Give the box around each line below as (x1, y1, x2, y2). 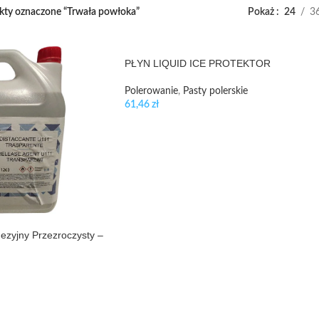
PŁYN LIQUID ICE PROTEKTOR (124, 58, 271, 70)
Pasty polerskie (182, 86, 248, 97)
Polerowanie (124, 86, 178, 97)
